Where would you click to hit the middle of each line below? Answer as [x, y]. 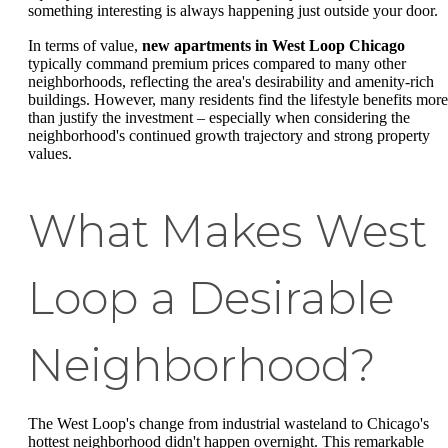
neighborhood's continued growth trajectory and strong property [229, 136]
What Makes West [227, 231]
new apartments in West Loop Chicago [273, 46]
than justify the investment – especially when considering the [219, 118]
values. [50, 154]
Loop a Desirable [211, 298]
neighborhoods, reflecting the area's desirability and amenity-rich [231, 82]
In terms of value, [85, 46]
